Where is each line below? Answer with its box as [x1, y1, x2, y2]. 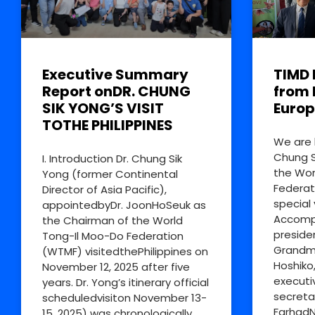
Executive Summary [42, 64, 188, 84]
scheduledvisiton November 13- [42, 290, 207, 305]
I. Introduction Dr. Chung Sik [42, 150, 182, 166]
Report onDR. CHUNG [42, 81, 191, 101]
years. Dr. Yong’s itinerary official [42, 274, 209, 290]
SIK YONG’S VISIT [42, 98, 164, 118]
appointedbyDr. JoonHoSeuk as [42, 197, 206, 212]
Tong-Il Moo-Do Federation [42, 228, 184, 243]
